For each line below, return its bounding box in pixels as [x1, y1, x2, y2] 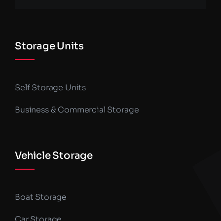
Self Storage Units [14, 82, 86, 93]
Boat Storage [14, 192, 67, 203]
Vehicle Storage [14, 149, 93, 162]
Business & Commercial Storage [14, 105, 139, 115]
